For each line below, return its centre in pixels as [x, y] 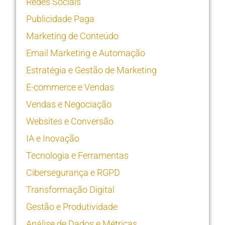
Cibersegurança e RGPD [73, 173]
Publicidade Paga [60, 19]
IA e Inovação [53, 138]
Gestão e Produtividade [72, 207]
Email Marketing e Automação [86, 53]
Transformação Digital [70, 190]
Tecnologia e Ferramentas [77, 155]
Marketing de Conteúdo [72, 36]
